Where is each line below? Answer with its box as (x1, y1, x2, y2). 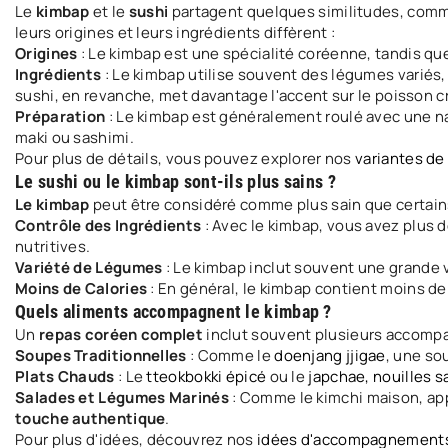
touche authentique (15, 408, 166, 429)
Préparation (15, 106, 106, 127)
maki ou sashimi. (15, 127, 134, 148)
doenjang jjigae (274, 345, 386, 366)
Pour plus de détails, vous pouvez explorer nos (15, 148, 356, 169)
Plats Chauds (15, 366, 115, 387)
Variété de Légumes (15, 257, 163, 278)
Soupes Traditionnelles (15, 345, 187, 366)
